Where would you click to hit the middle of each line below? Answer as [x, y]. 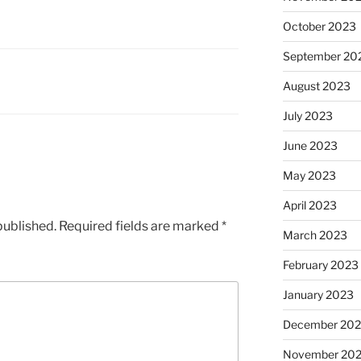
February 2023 [320, 265]
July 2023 [307, 116]
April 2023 [309, 205]
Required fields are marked [140, 226]
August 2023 [316, 86]
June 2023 [310, 146]
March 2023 [315, 235]
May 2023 [309, 176]
